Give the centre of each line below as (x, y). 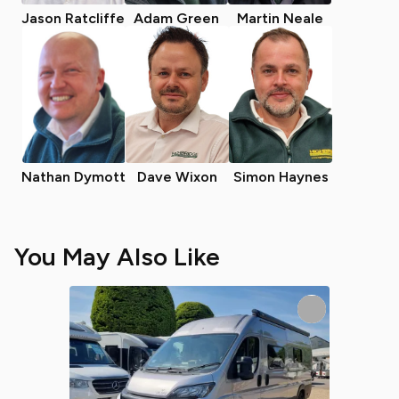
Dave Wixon (177, 177)
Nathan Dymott (73, 177)
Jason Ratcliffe (73, 18)
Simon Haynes (281, 177)
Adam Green (176, 18)
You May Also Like (117, 256)
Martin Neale (280, 18)
